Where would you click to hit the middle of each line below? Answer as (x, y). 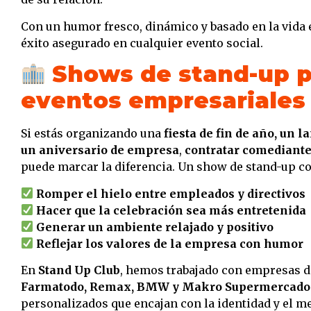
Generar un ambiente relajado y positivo (155, 227)
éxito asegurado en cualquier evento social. (142, 43)
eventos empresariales (163, 101)
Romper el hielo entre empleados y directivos (171, 193)
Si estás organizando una (92, 134)
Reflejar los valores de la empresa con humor (170, 243)
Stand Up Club (79, 270)
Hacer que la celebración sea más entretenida (171, 210)
